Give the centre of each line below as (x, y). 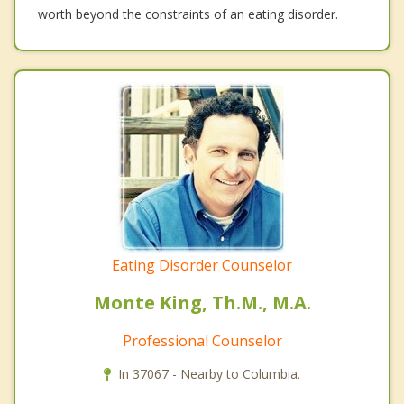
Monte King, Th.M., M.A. (202, 302)
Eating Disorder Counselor (202, 265)
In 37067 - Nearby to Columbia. (209, 373)
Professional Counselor (202, 340)
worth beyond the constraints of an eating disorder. (188, 14)
